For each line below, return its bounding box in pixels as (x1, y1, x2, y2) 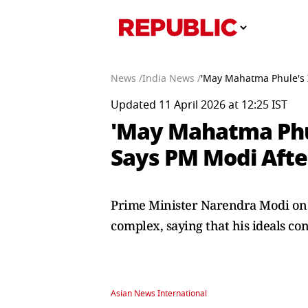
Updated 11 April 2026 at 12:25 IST (111, 97, 287, 113)
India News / (142, 71, 201, 86)
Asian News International (111, 287, 207, 300)
